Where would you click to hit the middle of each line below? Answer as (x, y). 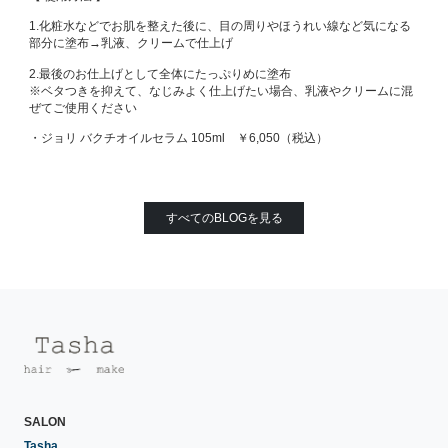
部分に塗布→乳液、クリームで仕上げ (130, 43)
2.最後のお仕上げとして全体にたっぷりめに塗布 (159, 73)
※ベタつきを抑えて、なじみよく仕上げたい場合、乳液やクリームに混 (220, 90)
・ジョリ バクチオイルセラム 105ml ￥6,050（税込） (178, 138)
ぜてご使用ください (82, 107)
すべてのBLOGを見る (224, 217)
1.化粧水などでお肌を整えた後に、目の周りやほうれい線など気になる (219, 26)
